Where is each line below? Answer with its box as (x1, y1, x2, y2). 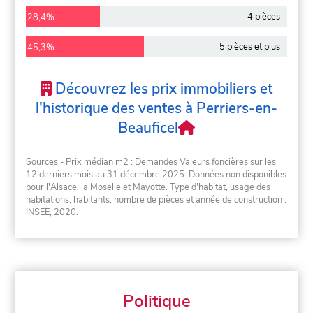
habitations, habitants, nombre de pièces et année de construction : (26, 193, 287, 206)
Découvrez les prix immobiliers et (51, 79, 272, 99)
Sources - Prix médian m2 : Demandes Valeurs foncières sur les (26, 155, 277, 168)
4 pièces (247, 10, 280, 24)
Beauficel (118, 118, 179, 138)
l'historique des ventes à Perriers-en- (36, 99, 277, 119)
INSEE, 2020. (26, 205, 79, 219)
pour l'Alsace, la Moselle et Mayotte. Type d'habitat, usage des (26, 180, 271, 194)
